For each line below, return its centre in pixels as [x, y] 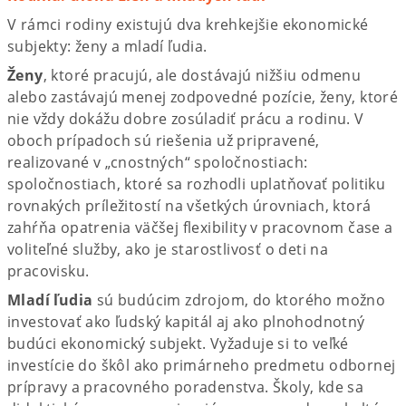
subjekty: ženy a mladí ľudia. [107, 46]
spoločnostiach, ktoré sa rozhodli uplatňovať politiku [197, 184]
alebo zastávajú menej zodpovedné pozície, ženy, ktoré [203, 97]
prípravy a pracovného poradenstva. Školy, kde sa [186, 387]
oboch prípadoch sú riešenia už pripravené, [164, 140]
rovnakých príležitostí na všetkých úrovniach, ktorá [189, 205]
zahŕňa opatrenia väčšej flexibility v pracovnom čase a [200, 227]
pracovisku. [48, 271]
